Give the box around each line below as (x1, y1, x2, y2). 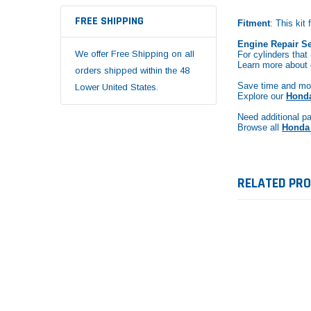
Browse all (237, 122, 282, 133)
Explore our (237, 91, 286, 102)
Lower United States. (75, 81, 158, 92)
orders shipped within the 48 (75, 65, 190, 76)
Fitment (237, 18, 270, 29)
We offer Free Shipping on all (75, 48, 194, 59)
